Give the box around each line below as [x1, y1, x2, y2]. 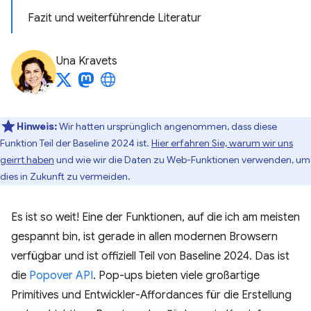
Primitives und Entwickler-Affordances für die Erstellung [11, 288, 292, 302]
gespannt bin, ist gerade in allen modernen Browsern [11, 230, 278, 244]
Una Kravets [56, 54, 117, 68]
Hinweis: [17, 120, 57, 133]
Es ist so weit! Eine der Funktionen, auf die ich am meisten [11, 210, 300, 224]
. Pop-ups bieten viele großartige [93, 269, 260, 283]
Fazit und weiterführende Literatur [28, 11, 201, 25]
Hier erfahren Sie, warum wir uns [151, 137, 293, 149]
